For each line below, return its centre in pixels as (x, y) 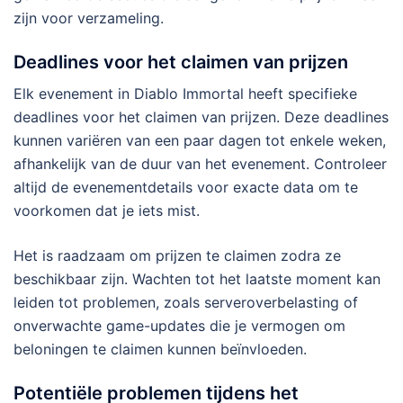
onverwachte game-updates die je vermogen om (179, 326)
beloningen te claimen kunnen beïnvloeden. (160, 349)
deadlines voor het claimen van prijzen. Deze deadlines (201, 117)
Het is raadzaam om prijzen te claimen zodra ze (177, 256)
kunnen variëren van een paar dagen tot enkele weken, (200, 141)
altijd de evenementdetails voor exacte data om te (186, 188)
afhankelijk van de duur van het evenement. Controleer (200, 164)
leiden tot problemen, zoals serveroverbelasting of (186, 303)
